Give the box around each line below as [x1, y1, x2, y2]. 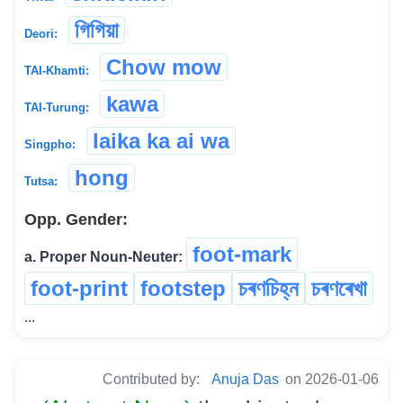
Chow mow [106, 54, 221, 79]
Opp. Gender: [24, 210, 128, 228]
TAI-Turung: [24, 100, 89, 114]
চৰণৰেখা [311, 275, 367, 300]
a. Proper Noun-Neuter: [24, 248, 183, 264]
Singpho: [24, 137, 76, 151]
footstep [140, 275, 226, 300]
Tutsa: [24, 174, 58, 188]
